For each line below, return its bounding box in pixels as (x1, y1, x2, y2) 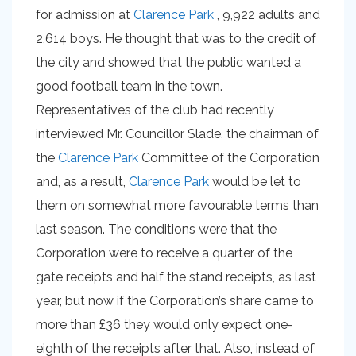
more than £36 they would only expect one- (36, 317, 293, 332)
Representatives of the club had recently (36, 103, 274, 118)
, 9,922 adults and (214, 7, 320, 22)
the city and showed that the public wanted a (36, 55, 301, 70)
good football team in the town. (36, 79, 222, 94)
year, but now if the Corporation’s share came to (36, 293, 314, 308)
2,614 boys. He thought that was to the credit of (36, 31, 316, 46)
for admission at (36, 7, 133, 22)
